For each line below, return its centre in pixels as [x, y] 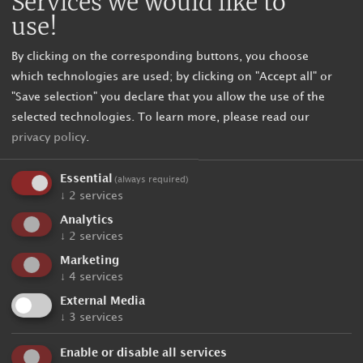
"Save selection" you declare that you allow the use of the [168, 97]
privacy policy [49, 138]
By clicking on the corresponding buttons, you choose [160, 57]
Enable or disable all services [143, 353]
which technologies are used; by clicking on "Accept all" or [172, 77]
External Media [102, 301]
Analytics [87, 220]
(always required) [152, 180]
